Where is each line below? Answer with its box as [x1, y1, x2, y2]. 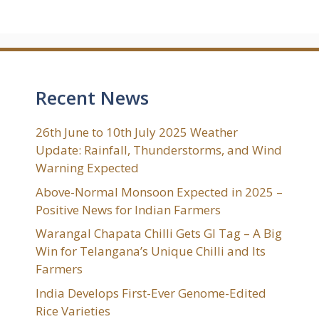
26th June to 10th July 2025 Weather [36, 124, 238, 141]
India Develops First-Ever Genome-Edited [36, 284, 266, 301]
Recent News [36, 85, 149, 111]
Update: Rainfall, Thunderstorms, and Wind [36, 142, 282, 159]
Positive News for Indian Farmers [36, 201, 221, 218]
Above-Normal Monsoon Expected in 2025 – [36, 183, 283, 200]
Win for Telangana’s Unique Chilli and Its [36, 243, 266, 260]
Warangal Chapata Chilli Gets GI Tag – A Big [36, 225, 282, 242]
